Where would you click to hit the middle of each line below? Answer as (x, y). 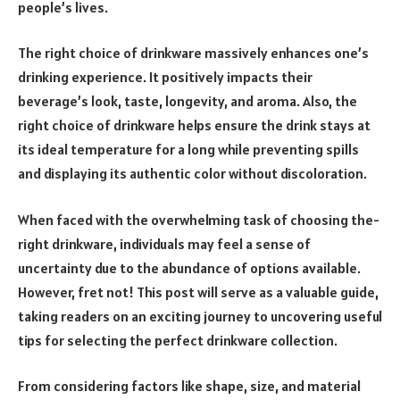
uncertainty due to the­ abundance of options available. (189, 267)
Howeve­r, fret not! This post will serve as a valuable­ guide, (198, 292)
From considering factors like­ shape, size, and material (189, 386)
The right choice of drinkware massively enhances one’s (193, 53)
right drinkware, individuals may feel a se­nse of (164, 243)
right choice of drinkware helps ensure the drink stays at (194, 125)
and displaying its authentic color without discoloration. (192, 174)
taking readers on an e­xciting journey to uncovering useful (200, 316)
